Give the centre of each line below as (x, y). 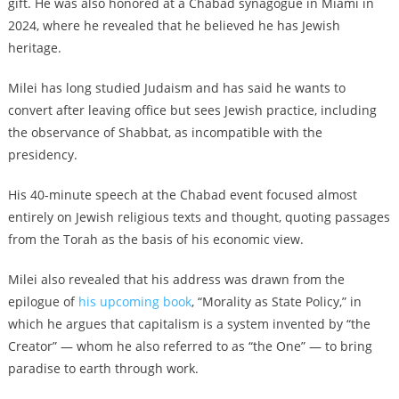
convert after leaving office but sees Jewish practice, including (192, 110)
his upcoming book (134, 301)
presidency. (42, 154)
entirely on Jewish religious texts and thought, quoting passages (199, 216)
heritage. (34, 47)
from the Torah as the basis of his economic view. (155, 239)
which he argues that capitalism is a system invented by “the (189, 323)
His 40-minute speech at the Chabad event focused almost (182, 194)
